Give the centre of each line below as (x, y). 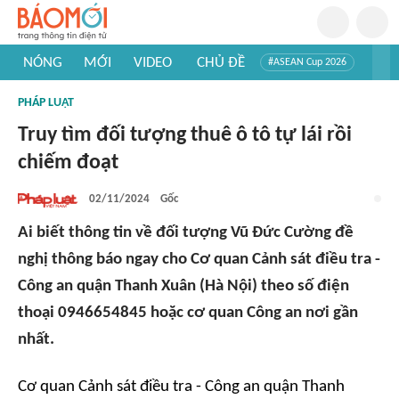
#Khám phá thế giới (72, 107)
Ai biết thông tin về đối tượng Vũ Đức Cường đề (186, 233)
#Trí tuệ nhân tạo (66, 89)
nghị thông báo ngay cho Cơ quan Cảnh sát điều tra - (199, 260)
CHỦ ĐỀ (220, 62)
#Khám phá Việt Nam (241, 89)
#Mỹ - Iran (149, 89)
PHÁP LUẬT (46, 103)
